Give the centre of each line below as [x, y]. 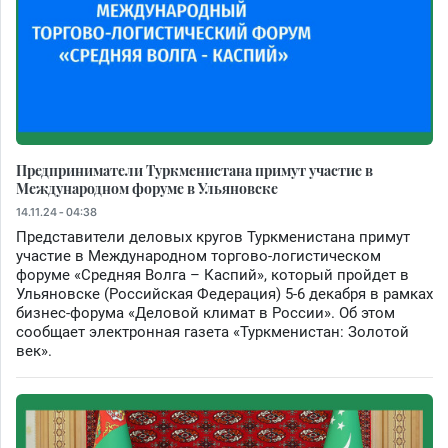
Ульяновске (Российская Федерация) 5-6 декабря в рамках [224, 293]
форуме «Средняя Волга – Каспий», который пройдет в [212, 274]
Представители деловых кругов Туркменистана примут [213, 236]
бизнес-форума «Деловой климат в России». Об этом [205, 312]
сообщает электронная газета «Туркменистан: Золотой [212, 331]
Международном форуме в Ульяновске [147, 187]
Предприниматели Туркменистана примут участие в [194, 169]
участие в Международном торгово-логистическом [198, 255]
